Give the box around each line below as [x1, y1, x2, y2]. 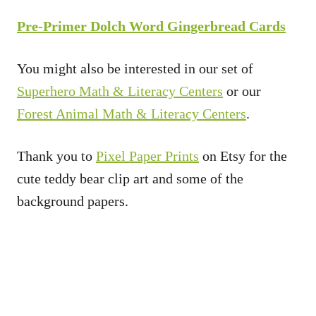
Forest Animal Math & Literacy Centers [17, 105, 246, 121]
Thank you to [17, 147, 96, 164]
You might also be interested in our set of [17, 60, 253, 76]
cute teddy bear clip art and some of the [17, 170, 243, 186]
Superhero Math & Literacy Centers [17, 83, 223, 99]
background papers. [17, 193, 128, 209]
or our [223, 83, 261, 99]
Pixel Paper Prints [96, 147, 199, 164]
